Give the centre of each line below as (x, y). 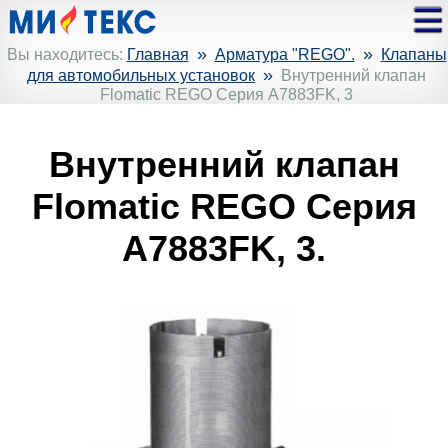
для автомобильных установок (141, 75)
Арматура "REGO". (284, 54)
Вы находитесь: (66, 54)
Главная (157, 54)
